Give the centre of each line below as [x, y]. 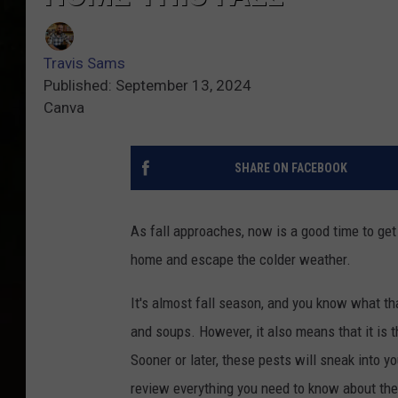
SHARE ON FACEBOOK [291, 168]
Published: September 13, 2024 [147, 86]
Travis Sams [84, 64]
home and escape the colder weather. [241, 260]
